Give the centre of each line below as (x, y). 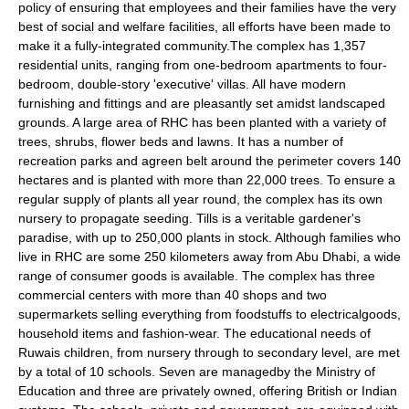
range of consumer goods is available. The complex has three (197, 276)
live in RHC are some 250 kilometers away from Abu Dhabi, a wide (210, 257)
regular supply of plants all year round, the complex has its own (200, 199)
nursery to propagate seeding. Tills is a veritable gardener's (189, 218)
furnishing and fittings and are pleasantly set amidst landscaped (202, 103)
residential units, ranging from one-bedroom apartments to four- (203, 65)
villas (231, 84)
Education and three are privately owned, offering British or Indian (208, 391)
